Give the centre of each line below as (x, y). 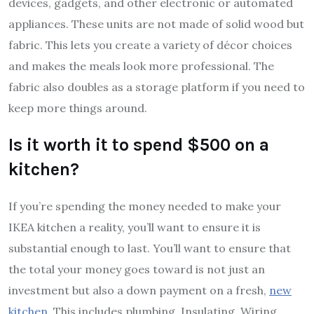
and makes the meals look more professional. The (141, 66)
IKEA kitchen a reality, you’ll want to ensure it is (135, 227)
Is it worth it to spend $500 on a (139, 145)
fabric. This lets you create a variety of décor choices (150, 45)
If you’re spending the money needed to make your (145, 206)
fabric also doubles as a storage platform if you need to (157, 87)
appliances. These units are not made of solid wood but (156, 24)
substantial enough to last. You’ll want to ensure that (150, 248)
